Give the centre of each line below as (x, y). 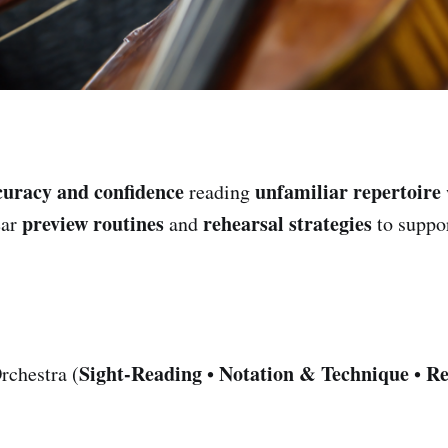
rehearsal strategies (287, 223)
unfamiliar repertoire (348, 191)
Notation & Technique (314, 373)
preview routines (93, 223)
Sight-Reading (140, 373)
